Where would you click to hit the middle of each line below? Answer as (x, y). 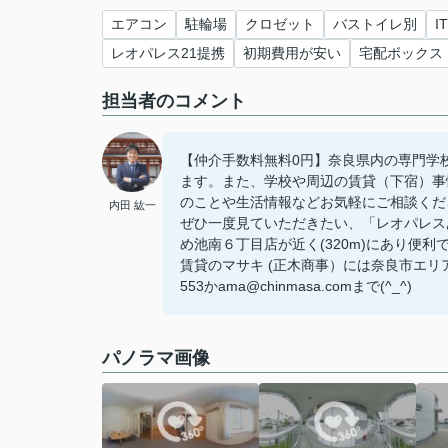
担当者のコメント (174, 101)
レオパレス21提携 (168, 53)
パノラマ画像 (156, 358)
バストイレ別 (375, 24)
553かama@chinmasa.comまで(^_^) (296, 286)
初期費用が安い (292, 53)
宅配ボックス (401, 53)
